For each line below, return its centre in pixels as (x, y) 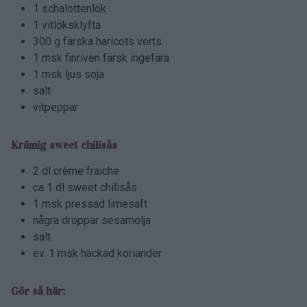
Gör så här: (38, 291)
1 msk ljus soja (69, 74)
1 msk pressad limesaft (90, 204)
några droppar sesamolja (92, 220)
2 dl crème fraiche (76, 171)
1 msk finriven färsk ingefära (101, 58)
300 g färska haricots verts (97, 41)
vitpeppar (56, 107)
